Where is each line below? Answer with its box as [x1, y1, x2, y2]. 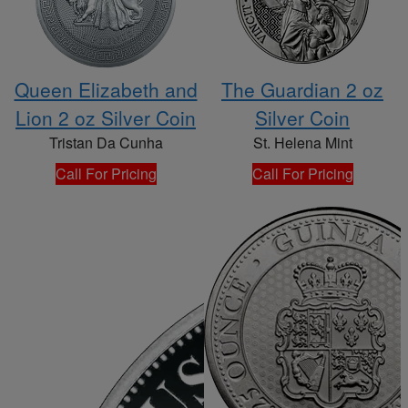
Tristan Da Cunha [48, 132, 163, 154]
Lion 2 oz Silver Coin [15, 104, 196, 132]
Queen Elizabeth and [14, 76, 198, 104]
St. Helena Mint [252, 132, 352, 154]
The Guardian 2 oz [221, 76, 383, 104]
